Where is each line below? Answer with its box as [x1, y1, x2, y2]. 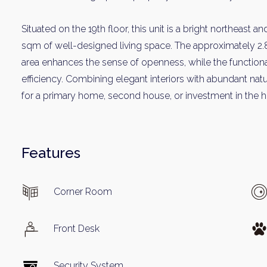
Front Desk [54, 223, 100, 234]
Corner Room [54, 186, 112, 197]
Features [21, 144, 80, 162]
